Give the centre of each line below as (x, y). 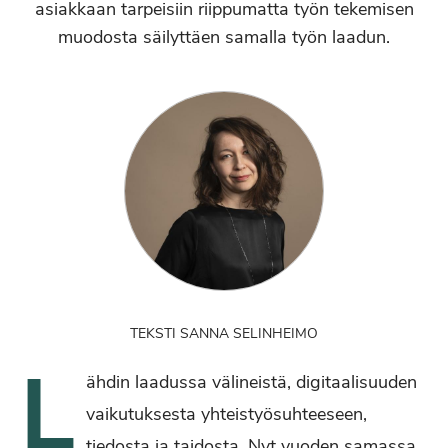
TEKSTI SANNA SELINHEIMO (224, 333)
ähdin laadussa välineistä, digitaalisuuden (251, 382)
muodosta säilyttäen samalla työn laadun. (224, 37)
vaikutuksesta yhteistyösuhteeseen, (226, 414)
